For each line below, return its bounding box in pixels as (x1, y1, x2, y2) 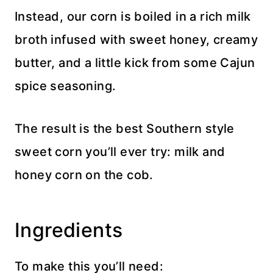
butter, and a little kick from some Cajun (15, 55, 255, 71)
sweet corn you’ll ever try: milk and (15, 144, 225, 160)
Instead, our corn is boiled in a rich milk (15, 9, 251, 24)
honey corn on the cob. (15, 168, 154, 183)
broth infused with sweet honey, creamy (15, 32, 258, 48)
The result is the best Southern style (15, 121, 235, 136)
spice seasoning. (15, 79, 116, 94)
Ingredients (15, 218, 123, 243)
